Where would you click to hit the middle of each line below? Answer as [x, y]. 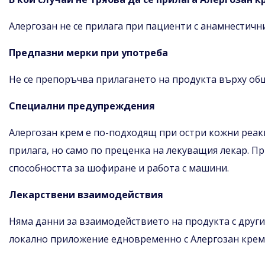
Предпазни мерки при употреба [88, 52]
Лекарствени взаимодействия [86, 194]
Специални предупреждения [82, 106]
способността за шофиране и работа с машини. [119, 168]
